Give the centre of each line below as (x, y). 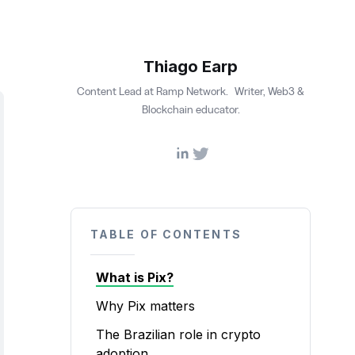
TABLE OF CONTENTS (166, 234)
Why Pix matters (145, 306)
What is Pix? (135, 277)
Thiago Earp (191, 67)
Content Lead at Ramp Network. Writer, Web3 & (191, 91)
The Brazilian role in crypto (178, 334)
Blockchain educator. (191, 109)
